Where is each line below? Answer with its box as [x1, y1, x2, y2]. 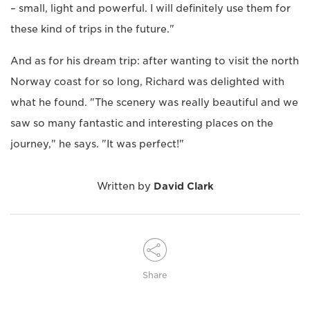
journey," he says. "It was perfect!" [10, 138, 184, 149]
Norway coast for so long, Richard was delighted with [10, 75, 284, 87]
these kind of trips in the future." [10, 23, 174, 35]
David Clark [153, 180, 214, 192]
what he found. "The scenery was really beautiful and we [10, 96, 298, 108]
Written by [96, 180, 154, 192]
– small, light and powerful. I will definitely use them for [10, 2, 291, 14]
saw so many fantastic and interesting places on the [10, 117, 273, 129]
